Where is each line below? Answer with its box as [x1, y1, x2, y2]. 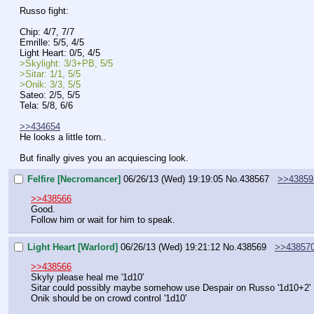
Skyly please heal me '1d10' [31, 271, 144, 282]
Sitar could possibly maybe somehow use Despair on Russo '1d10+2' [31, 282, 310, 293]
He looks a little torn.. [20, 132, 107, 143]
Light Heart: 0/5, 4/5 [20, 48, 100, 59]
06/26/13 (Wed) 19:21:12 [121, 241, 220, 252]
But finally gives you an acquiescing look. [20, 153, 189, 164]
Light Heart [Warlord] [27, 241, 118, 252]
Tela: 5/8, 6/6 [20, 100, 73, 111]
